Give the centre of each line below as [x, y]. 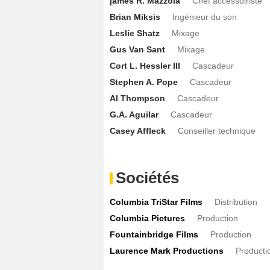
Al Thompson [137, 98]
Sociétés [147, 177]
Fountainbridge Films [154, 234]
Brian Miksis [135, 17]
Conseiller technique [217, 130]
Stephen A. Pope [144, 82]
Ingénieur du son [205, 17]
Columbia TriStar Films [156, 202]
